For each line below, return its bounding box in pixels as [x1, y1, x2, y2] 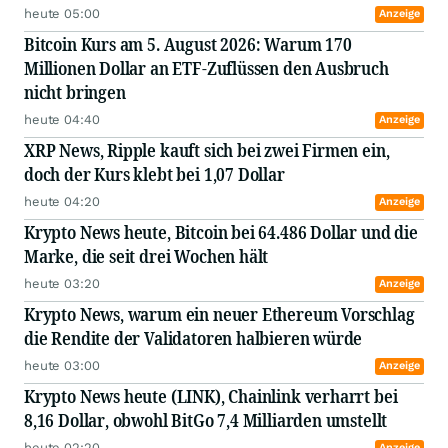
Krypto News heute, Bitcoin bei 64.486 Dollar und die [24, 220, 418, 245]
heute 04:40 [24, 112, 100, 128]
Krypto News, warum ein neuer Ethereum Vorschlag [24, 302, 415, 327]
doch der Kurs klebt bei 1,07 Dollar [24, 162, 285, 187]
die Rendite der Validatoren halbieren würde [24, 326, 363, 351]
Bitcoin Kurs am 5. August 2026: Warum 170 [24, 32, 352, 57]
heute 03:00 [24, 358, 100, 374]
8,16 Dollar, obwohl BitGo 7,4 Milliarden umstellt [24, 408, 388, 433]
